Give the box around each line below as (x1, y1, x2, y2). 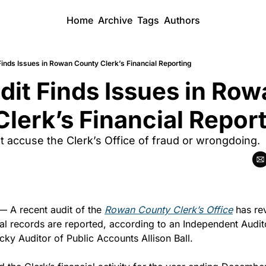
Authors (163, 14, 200, 26)
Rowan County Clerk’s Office (104, 204, 233, 216)
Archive (97, 14, 132, 26)
